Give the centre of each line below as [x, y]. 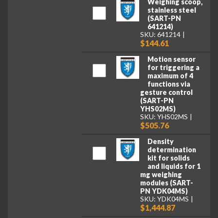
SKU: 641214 [161, 34]
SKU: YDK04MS [165, 199]
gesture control [167, 92]
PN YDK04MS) [164, 191]
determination [172, 150]
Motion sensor [171, 59]
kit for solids [168, 158]
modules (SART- [167, 183]
